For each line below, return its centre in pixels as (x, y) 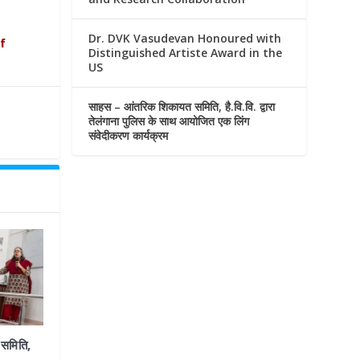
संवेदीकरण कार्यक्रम (129, 135)
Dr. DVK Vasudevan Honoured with (185, 38)
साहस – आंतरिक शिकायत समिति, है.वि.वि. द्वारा (182, 106)
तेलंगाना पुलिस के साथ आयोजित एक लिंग (169, 121)
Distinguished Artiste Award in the (186, 52)
